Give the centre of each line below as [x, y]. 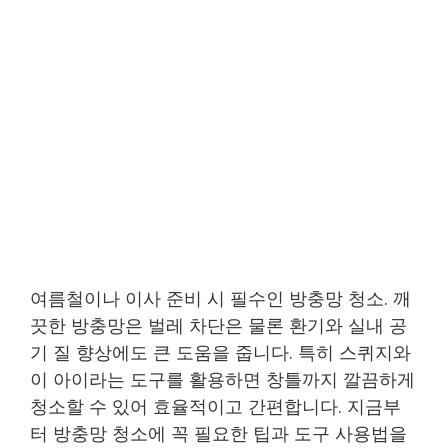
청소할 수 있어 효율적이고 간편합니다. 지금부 [215, 405]
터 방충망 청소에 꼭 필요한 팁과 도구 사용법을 [218, 432]
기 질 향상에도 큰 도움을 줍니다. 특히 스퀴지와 [220, 351]
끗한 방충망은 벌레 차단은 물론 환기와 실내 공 [218, 324]
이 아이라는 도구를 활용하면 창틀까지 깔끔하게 [222, 378]
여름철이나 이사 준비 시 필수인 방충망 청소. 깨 [220, 297]
